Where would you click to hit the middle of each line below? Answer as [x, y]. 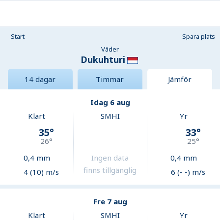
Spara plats [199, 36]
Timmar [110, 79]
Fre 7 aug [110, 202]
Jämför [179, 79]
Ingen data [110, 158]
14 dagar [40, 79]
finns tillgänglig [110, 170]
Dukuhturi [103, 59]
